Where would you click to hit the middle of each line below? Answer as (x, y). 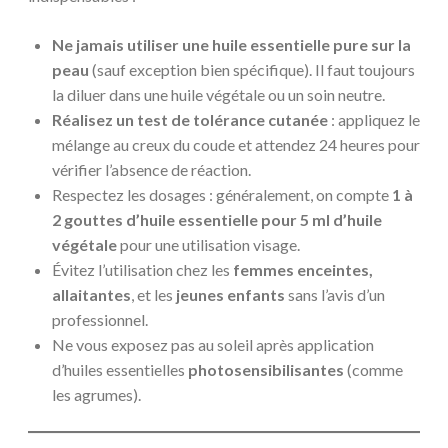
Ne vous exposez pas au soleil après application (213, 344)
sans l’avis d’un (335, 294)
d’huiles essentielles (120, 369)
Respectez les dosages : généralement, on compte (222, 194)
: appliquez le (374, 119)
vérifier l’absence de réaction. (151, 169)
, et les (153, 294)
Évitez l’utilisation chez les (142, 269)
